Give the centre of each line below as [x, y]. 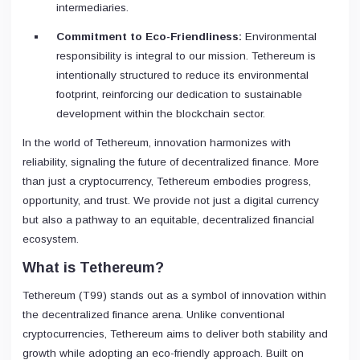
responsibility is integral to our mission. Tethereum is [186, 55]
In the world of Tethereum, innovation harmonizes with [157, 142]
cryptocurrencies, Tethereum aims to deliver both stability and [175, 333]
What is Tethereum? [93, 267]
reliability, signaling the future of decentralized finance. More [171, 162]
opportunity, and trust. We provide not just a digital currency [171, 200]
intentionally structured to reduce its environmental [182, 75]
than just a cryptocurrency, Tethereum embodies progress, [167, 181]
